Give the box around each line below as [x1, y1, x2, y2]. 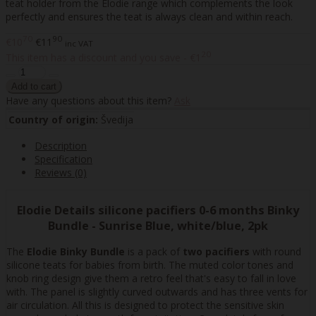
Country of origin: [8, 113, 98, 127]
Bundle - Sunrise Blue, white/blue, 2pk [48, 217, 268, 233]
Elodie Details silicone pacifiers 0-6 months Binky [17, 202, 299, 218]
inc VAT [65, 37, 93, 49]
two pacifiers [183, 244, 250, 258]
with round [250, 244, 301, 258]
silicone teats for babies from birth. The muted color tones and [6, 257, 293, 272]
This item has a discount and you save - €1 [6, 51, 201, 65]
